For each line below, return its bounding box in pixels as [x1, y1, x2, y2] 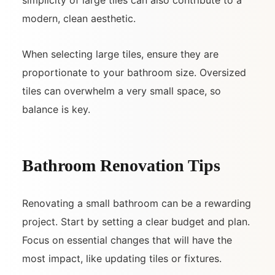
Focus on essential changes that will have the [22, 233, 232, 246]
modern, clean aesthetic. [22, 12, 136, 25]
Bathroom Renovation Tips [22, 155, 220, 175]
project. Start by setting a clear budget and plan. [22, 215, 250, 228]
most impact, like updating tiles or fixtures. [22, 252, 222, 265]
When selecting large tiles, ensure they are [22, 47, 219, 60]
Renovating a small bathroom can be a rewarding [22, 196, 251, 209]
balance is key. [22, 103, 90, 115]
